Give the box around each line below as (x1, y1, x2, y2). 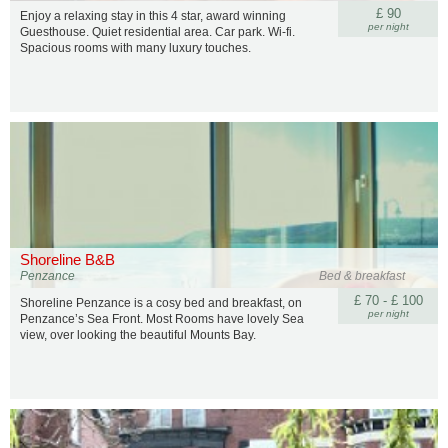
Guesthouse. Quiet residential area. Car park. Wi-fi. (20, 25, 295, 39)
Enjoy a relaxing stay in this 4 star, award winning (20, 9, 286, 23)
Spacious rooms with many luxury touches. (20, 41, 251, 55)
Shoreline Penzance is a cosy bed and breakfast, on (20, 296, 302, 310)
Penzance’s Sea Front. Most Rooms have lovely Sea (20, 312, 304, 326)
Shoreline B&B (20, 251, 115, 268)
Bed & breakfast (319, 269, 406, 283)
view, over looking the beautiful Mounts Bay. (20, 328, 256, 342)
